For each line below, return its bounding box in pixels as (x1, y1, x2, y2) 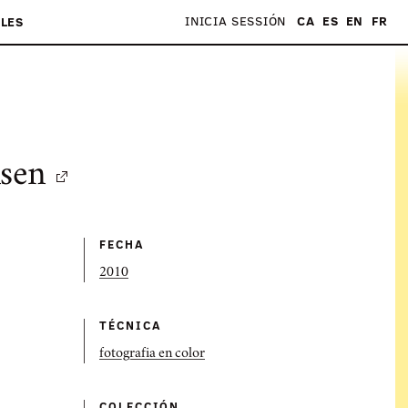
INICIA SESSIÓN (185, 12, 286, 29)
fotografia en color (99, 348, 205, 361)
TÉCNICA (99, 317, 161, 333)
